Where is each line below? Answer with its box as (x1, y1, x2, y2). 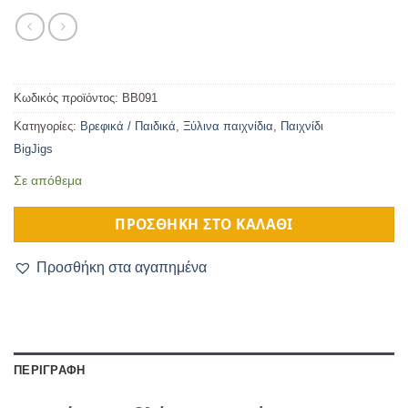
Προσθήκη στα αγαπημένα (36, 259, 207, 275)
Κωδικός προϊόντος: (14, 90, 122, 105)
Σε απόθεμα (14, 172, 82, 188)
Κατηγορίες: (14, 118, 80, 133)
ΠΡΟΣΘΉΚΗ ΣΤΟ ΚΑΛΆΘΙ (115, 213, 293, 234)
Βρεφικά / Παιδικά (80, 118, 176, 133)
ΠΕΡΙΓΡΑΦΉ (14, 362, 86, 377)
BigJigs (14, 141, 53, 156)
